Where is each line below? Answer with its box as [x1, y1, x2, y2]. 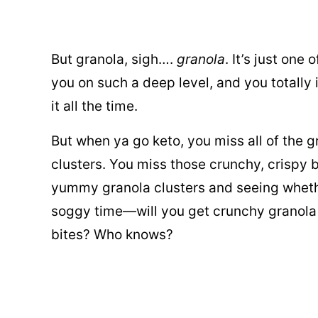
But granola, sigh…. [51, 50, 177, 67]
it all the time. [51, 97, 138, 114]
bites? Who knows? [51, 226, 173, 243]
